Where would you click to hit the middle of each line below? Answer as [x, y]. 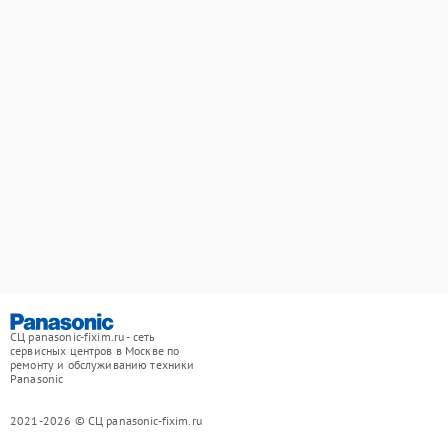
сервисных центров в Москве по [95, 350]
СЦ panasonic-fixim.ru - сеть [83, 336]
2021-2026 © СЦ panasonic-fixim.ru [106, 420]
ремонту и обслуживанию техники [102, 364]
